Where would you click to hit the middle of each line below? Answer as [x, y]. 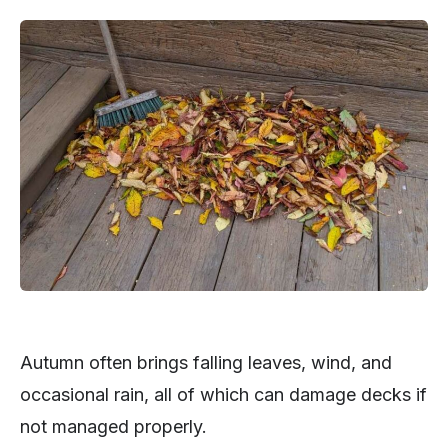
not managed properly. [113, 426]
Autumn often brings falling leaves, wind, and [206, 362]
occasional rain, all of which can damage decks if [223, 394]
